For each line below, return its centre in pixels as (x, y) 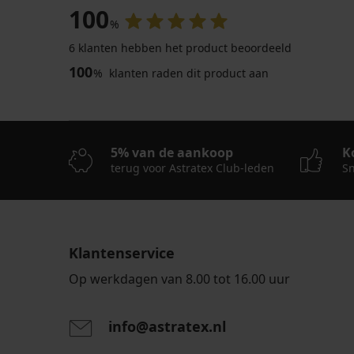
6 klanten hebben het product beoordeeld (180, 48)
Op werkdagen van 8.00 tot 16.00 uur (179, 279)
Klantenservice (122, 253)
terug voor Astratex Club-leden (192, 168)
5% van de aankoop (172, 153)
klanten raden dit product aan (187, 73)
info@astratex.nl (167, 327)
